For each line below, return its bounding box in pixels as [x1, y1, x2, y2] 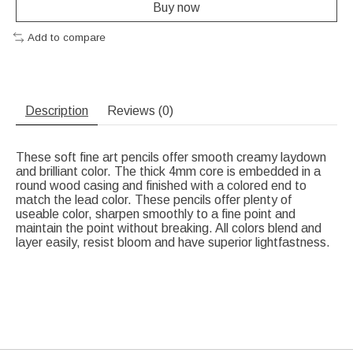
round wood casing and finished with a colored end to [16, 178, 307, 192]
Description [25, 103, 88, 117]
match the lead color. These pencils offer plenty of [16, 192, 292, 206]
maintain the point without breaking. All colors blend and [16, 221, 321, 235]
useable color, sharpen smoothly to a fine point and [16, 206, 295, 221]
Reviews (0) [107, 103, 173, 117]
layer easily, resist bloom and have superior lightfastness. [16, 235, 330, 249]
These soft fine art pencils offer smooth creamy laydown [16, 150, 326, 164]
